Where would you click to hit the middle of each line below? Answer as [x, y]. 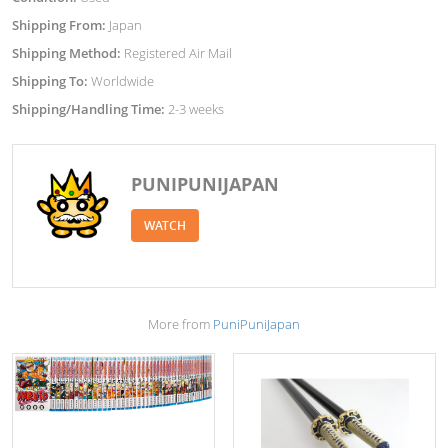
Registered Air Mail [178, 53]
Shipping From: [60, 25]
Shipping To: [51, 81]
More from [180, 324]
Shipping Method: [68, 53]
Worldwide [122, 81]
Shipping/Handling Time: [90, 109]
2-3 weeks [196, 109]
